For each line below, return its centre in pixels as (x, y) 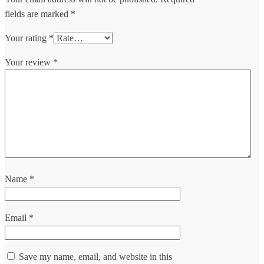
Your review (29, 62)
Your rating (27, 38)
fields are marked (38, 14)
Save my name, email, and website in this (95, 257)
